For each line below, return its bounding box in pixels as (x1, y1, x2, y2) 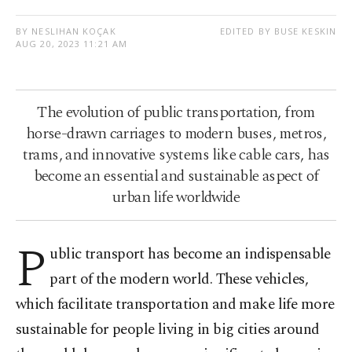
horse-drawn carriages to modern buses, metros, (25, 121, 327, 145)
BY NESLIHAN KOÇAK (16, 24, 116, 37)
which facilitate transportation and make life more (16, 292, 335, 316)
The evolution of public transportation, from (37, 100, 315, 124)
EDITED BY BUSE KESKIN (219, 24, 336, 37)
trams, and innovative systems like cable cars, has (22, 142, 330, 167)
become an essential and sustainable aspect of (33, 163, 319, 188)
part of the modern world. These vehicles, (49, 267, 309, 291)
